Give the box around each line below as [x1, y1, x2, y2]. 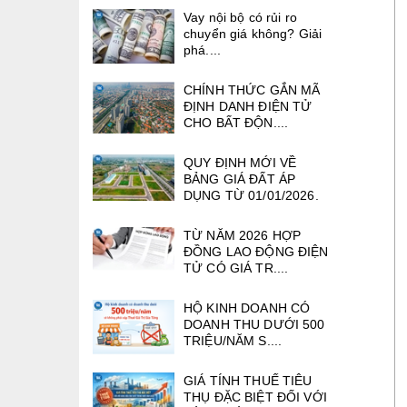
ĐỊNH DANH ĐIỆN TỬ [184, 99, 313, 114]
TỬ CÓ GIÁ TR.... [184, 261, 289, 276]
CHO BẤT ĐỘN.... [184, 115, 289, 131]
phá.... [184, 42, 221, 57]
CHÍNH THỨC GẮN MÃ [184, 83, 321, 98]
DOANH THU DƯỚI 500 [184, 317, 325, 333]
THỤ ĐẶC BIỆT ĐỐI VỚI [184, 390, 327, 405]
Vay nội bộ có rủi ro [184, 9, 297, 25]
